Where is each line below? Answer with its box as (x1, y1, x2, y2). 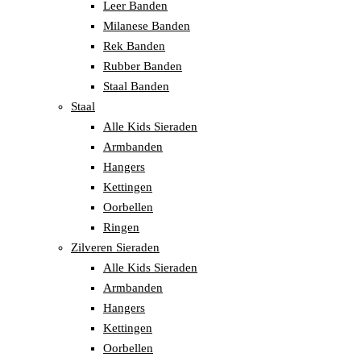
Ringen (103, 221, 139, 234)
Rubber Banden (103, 60, 182, 73)
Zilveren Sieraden (71, 241, 160, 255)
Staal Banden (103, 80, 169, 93)
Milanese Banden (103, 19, 190, 33)
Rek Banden (103, 39, 165, 53)
